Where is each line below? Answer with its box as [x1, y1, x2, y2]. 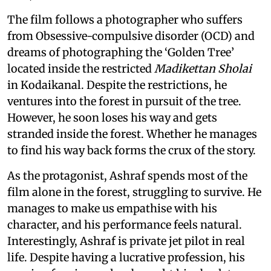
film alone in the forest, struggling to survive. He [7, 185, 261, 200]
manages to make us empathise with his [7, 201, 217, 216]
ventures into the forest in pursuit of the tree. [7, 94, 241, 109]
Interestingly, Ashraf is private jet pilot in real [7, 234, 245, 249]
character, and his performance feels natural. [7, 218, 242, 232]
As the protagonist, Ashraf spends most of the [7, 169, 247, 183]
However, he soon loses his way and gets [7, 111, 217, 125]
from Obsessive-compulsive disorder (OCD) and [7, 29, 255, 44]
